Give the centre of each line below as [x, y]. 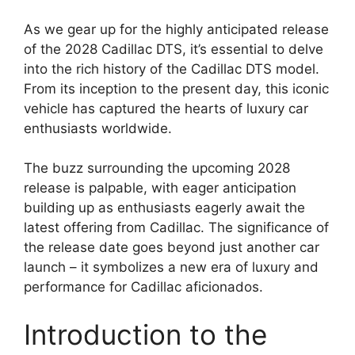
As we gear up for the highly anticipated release [176, 29]
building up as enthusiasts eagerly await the [164, 208]
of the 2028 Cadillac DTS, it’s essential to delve [174, 49]
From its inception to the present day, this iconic [176, 88]
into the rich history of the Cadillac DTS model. [172, 69]
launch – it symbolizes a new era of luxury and [171, 267]
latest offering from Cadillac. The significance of [176, 227]
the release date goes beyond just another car [172, 247]
